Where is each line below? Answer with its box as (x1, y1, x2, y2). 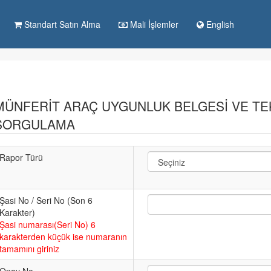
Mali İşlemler (127, 18, 178, 30)
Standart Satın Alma (21, 18, 100, 30)
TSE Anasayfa (206, 67, 263, 79)
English (203, 18, 234, 30)
